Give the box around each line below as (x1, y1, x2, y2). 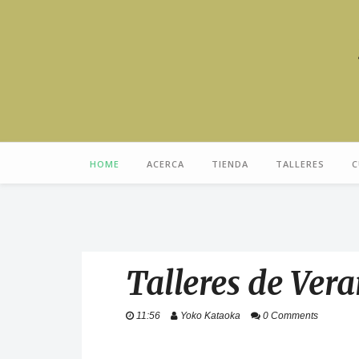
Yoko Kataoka (178, 309, 243, 321)
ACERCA (147, 157, 184, 170)
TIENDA (212, 157, 248, 170)
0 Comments (260, 309, 318, 321)
